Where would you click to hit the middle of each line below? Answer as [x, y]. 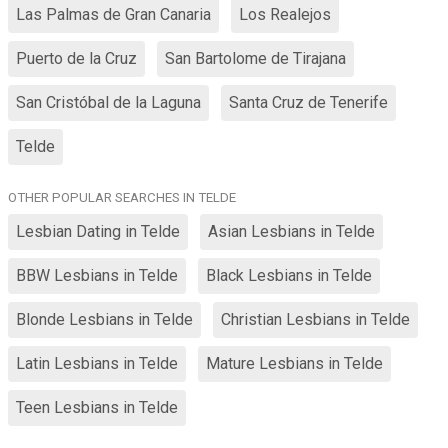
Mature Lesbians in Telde [294, 363]
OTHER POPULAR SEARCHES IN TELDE [122, 197]
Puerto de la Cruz [76, 58]
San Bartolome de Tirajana [255, 58]
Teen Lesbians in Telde [97, 407]
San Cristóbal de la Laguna [108, 102]
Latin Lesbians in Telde [97, 363]
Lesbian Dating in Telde [98, 231]
